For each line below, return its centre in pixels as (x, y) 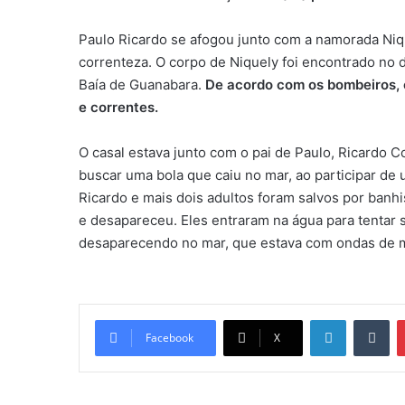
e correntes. (118, 107)
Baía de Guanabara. (142, 84)
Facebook (170, 337)
